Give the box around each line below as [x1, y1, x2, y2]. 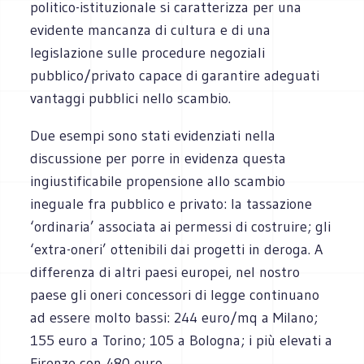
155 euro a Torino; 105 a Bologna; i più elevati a [30, 331, 333, 349]
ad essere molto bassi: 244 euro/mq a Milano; [30, 308, 318, 327]
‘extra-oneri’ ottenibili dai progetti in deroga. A [30, 240, 323, 258]
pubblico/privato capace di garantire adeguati [30, 66, 320, 84]
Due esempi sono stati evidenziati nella [30, 126, 276, 145]
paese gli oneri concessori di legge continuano [30, 285, 320, 304]
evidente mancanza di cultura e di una [30, 20, 271, 39]
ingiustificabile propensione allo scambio [30, 171, 286, 190]
